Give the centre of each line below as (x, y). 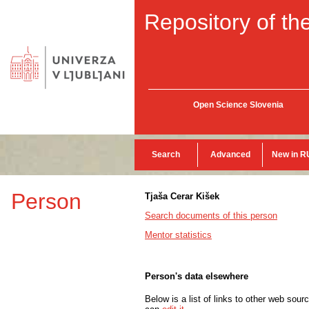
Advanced (230, 154)
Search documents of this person (211, 216)
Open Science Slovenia (238, 105)
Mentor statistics (178, 235)
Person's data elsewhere (197, 277)
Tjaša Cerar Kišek (182, 196)
